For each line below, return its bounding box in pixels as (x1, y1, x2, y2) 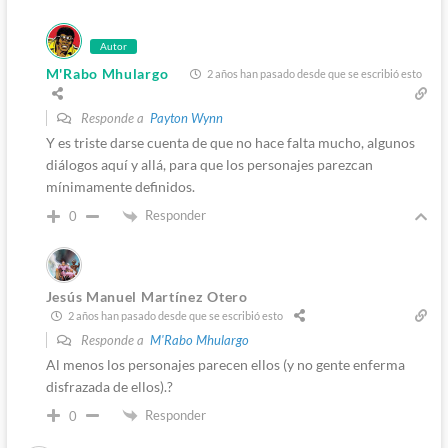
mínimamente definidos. (45, 177, 195, 195)
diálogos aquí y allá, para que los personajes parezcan (45, 155, 373, 173)
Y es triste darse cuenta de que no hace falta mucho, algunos (45, 133, 415, 151)
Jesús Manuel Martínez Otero (45, 287, 248, 305)
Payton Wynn (149, 109, 223, 126)
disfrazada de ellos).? (45, 377, 173, 395)
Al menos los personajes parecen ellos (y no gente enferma (45, 355, 405, 373)
